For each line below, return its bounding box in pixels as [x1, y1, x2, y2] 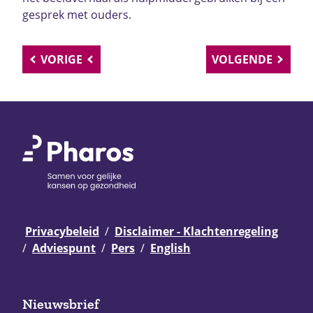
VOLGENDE [212, 52, 272, 68]
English [150, 240, 191, 256]
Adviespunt [32, 240, 96, 256]
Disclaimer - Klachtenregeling [115, 224, 278, 240]
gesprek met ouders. [22, 7, 131, 23]
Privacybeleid [25, 224, 99, 240]
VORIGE [41, 52, 82, 68]
